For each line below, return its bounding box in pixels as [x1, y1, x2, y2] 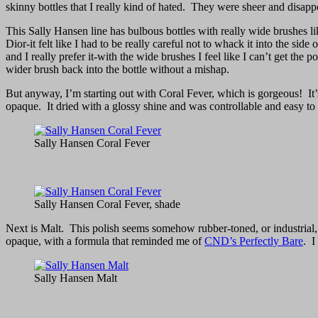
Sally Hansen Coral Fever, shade [34, 197, 180, 210]
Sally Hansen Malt [34, 271, 117, 284]
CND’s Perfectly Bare [204, 234, 303, 247]
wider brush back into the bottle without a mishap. [6, 62, 229, 75]
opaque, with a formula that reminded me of [6, 234, 204, 247]
